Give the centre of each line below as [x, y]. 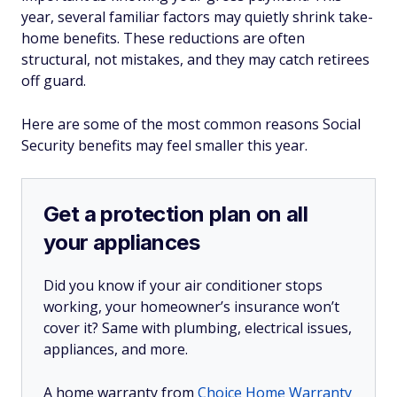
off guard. [54, 81]
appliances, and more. [117, 349]
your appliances [121, 242]
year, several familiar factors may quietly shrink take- [197, 17]
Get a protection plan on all [176, 214]
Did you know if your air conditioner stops [183, 285]
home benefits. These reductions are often [163, 38]
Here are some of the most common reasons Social [191, 124]
